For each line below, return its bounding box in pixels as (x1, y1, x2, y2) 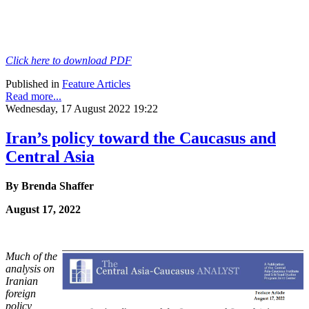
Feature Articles (62, 77, 130, 90)
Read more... (6, 90, 61, 102)
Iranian (6, 275, 38, 287)
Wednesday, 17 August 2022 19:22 (6, 102, 158, 114)
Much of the (6, 250, 57, 262)
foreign (6, 287, 36, 299)
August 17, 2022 (6, 203, 81, 215)
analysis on (6, 262, 54, 275)
